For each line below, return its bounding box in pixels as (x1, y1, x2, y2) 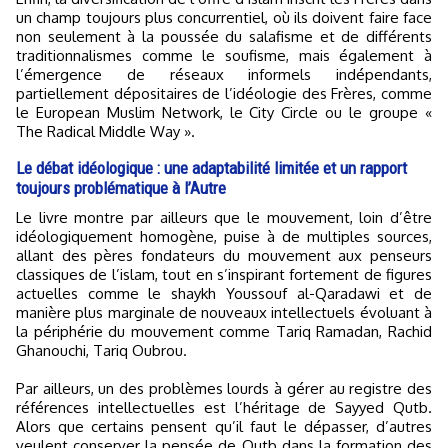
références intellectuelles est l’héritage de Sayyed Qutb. (16, 398, 432, 417)
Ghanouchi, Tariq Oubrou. (16, 341, 187, 360)
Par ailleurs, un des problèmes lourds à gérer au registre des (16, 379, 432, 398)
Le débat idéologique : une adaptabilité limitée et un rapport (16, 158, 407, 178)
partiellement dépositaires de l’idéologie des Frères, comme (16, 84, 432, 103)
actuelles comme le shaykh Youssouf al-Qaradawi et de (16, 284, 432, 303)
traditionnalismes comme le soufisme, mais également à (16, 46, 432, 65)
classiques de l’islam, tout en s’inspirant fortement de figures (16, 265, 432, 284)
